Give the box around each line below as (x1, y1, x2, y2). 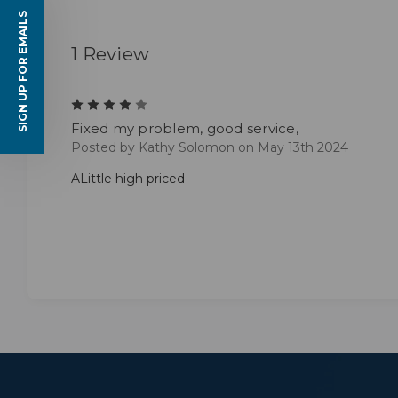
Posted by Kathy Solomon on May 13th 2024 (71, 139, 348, 156)
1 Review (71, 44, 149, 66)
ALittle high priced (71, 171, 185, 187)
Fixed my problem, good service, (71, 120, 298, 138)
